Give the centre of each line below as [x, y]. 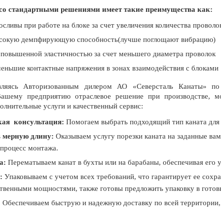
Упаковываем [26, 176]
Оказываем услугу [84, 136]
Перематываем [31, 162]
